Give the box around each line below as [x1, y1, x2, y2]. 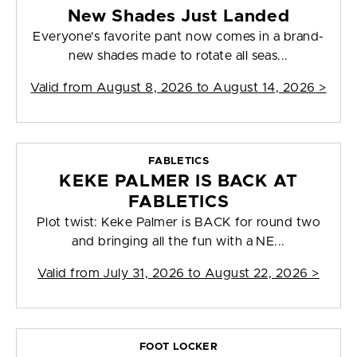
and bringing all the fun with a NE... [72, 235, 285, 249]
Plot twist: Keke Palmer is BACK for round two [36, 216, 321, 229]
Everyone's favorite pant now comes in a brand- [33, 30, 324, 44]
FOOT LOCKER [139, 342, 218, 353]
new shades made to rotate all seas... [69, 49, 288, 63]
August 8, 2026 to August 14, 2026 [96, 81, 316, 95]
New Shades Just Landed [67, 8, 290, 25]
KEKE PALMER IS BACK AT [59, 173, 298, 190]
